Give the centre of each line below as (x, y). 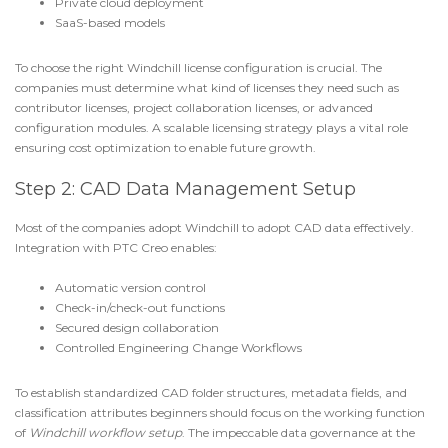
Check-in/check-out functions (140, 307)
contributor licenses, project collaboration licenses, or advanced (194, 107)
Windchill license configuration (216, 67)
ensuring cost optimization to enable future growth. (167, 147)
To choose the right (71, 67)
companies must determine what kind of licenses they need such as (207, 87)
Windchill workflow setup (105, 432)
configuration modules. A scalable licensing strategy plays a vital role (211, 127)
